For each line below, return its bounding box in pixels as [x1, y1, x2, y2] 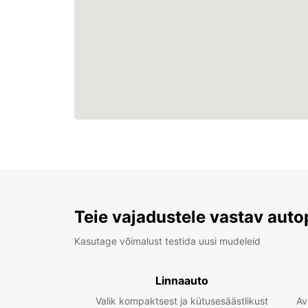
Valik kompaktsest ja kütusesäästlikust [95, 295, 268, 307]
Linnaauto [155, 274, 208, 287]
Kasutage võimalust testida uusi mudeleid [74, 235, 261, 247]
